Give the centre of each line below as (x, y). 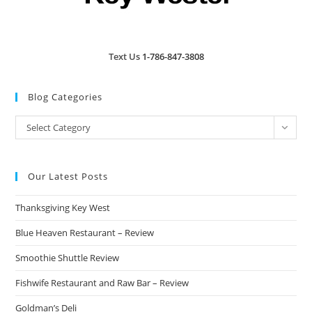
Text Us (125, 56)
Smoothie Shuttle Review (68, 258)
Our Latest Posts (68, 176)
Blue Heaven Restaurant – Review (85, 233)
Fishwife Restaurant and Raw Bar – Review (102, 283)
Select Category (59, 127)
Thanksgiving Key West (63, 208)
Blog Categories (65, 97)
